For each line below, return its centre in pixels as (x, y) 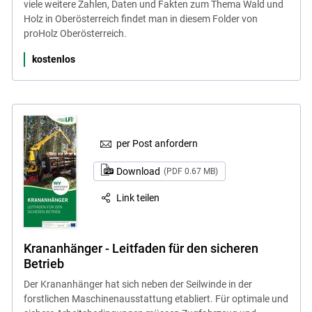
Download (139, 171)
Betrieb (44, 263)
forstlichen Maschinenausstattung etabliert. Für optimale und (156, 298)
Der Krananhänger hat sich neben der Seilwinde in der (138, 284)
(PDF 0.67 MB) (190, 171)
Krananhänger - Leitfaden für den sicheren (141, 248)
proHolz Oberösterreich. (75, 33)
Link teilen (138, 197)
